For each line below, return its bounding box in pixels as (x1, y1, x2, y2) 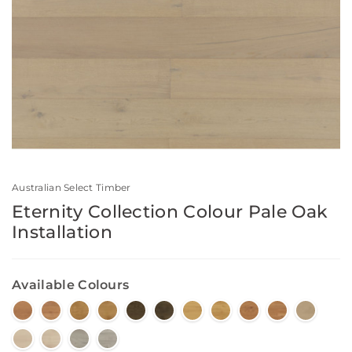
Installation (12, 222, 112, 244)
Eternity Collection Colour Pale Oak (12, 201, 328, 223)
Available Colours (12, 277, 130, 293)
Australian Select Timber (12, 181, 131, 194)
